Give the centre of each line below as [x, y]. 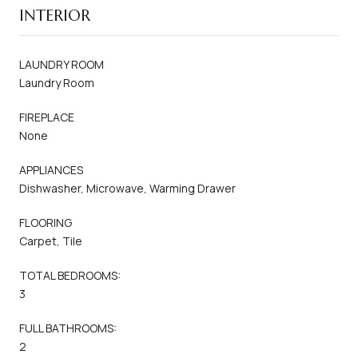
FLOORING [46, 222]
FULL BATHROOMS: [68, 328]
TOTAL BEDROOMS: [70, 275]
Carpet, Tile [51, 241]
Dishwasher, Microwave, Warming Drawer [127, 188]
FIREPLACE [47, 117]
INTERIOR [55, 15]
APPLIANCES [51, 169]
